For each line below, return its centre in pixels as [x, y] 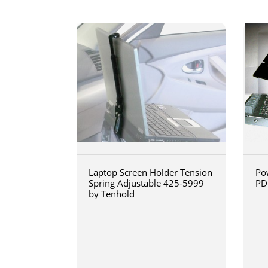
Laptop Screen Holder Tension [150, 172]
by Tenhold [111, 194]
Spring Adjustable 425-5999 [146, 183]
